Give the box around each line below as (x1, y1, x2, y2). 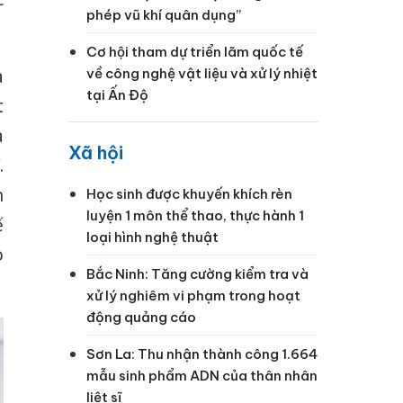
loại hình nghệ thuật (86, 228, 219, 246)
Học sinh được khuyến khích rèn (86, 184, 292, 202)
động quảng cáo (86, 308, 196, 326)
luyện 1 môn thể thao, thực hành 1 (86, 206, 304, 224)
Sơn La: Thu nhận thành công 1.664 (86, 345, 318, 363)
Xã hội (68, 140, 123, 164)
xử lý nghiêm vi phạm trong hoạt (86, 286, 300, 304)
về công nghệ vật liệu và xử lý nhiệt (86, 64, 318, 82)
